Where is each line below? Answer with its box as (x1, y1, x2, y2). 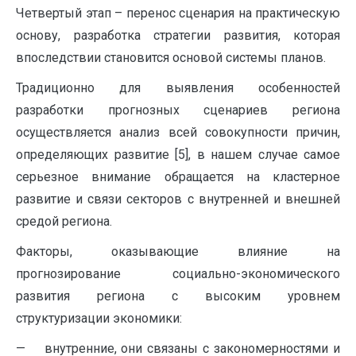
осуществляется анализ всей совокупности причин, (16, 124, 340, 140)
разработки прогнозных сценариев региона (16, 102, 340, 118)
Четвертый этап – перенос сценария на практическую (16, 5, 340, 21)
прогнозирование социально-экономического (16, 265, 340, 281)
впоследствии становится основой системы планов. (16, 49, 326, 65)
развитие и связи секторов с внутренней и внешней (16, 191, 340, 207)
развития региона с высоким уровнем (16, 288, 340, 304)
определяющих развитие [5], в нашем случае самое (16, 146, 340, 162)
